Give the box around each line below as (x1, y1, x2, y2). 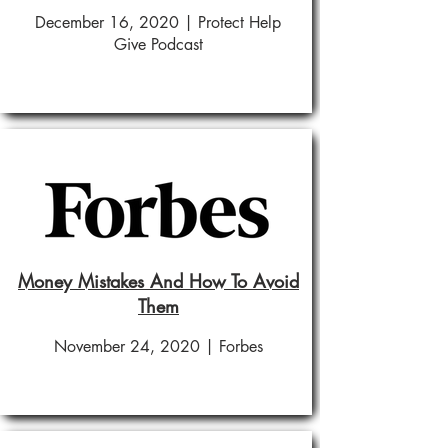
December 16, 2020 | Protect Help (35, 12, 281, 33)
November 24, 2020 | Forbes (53, 336, 263, 357)
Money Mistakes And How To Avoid (18, 269, 299, 293)
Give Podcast (113, 34, 203, 55)
